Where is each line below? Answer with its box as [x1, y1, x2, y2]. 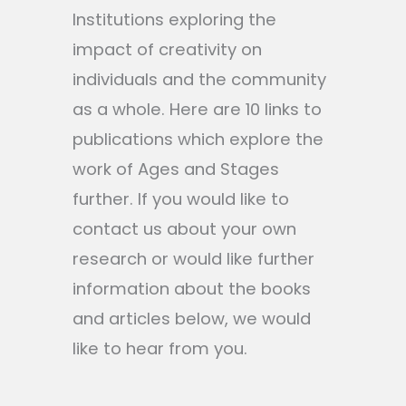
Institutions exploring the [72, 7, 276, 31]
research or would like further [72, 246, 314, 270]
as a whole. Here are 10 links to [72, 97, 322, 121]
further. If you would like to [72, 187, 289, 210]
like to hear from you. [72, 336, 247, 360]
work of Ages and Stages [72, 157, 279, 180]
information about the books [72, 276, 311, 300]
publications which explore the [72, 127, 324, 150]
